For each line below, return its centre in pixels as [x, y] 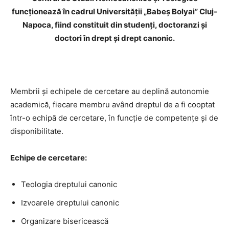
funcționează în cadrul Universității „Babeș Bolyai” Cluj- [114, 12]
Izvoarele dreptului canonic [70, 203]
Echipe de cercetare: [49, 158]
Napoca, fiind [48, 25]
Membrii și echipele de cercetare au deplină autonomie [110, 91]
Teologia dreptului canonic [69, 184]
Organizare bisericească [65, 221]
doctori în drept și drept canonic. [114, 38]
